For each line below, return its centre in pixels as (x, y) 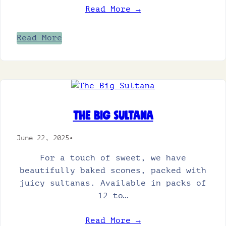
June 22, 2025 (43, 138)
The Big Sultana (113, 116)
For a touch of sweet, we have (113, 158)
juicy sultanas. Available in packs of (113, 183)
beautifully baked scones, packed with (113, 171)
